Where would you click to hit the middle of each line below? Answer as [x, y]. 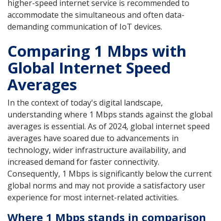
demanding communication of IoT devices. [85, 26]
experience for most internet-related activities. [93, 197]
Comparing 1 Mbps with [97, 51]
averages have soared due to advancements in [93, 138]
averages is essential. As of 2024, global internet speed [109, 126]
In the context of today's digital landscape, [85, 102]
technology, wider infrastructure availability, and [97, 150]
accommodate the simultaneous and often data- [96, 15]
